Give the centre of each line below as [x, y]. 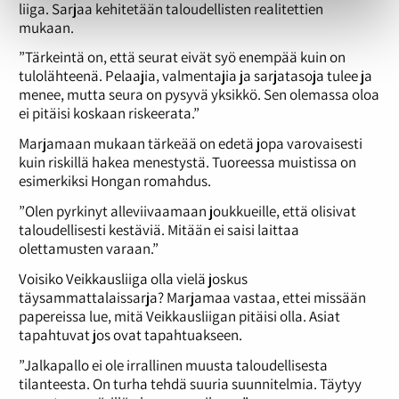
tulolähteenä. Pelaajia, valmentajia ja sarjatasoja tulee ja [195, 76]
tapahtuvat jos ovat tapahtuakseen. [130, 334]
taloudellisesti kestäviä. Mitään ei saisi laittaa [159, 229]
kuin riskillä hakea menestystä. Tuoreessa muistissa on [187, 163]
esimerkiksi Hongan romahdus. [114, 181]
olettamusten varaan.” [88, 248]
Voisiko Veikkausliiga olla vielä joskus [133, 278]
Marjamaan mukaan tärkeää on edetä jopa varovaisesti [190, 144]
